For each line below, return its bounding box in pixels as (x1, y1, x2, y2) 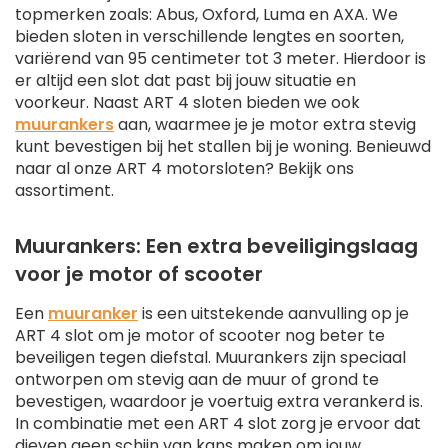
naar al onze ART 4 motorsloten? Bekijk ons (15, 157, 354, 181)
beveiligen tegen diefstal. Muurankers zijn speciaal (15, 346, 406, 370)
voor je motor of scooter (15, 260, 263, 289)
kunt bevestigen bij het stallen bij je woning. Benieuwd (15, 135, 431, 159)
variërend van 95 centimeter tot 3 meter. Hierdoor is (15, 47, 426, 71)
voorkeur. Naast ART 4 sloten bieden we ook (15, 91, 360, 115)
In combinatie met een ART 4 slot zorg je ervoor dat (15, 412, 421, 436)
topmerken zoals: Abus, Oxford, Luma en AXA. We (15, 3, 398, 27)
